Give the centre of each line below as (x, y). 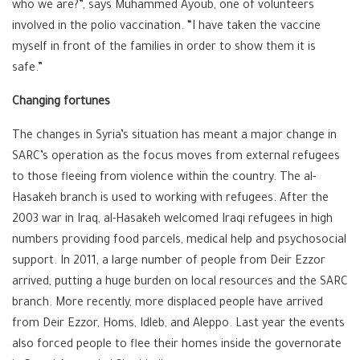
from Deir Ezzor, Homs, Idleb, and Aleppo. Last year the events (178, 325)
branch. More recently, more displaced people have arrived (168, 304)
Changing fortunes (61, 103)
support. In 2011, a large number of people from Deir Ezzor (169, 262)
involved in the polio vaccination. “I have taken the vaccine (166, 27)
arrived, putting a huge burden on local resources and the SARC (180, 283)
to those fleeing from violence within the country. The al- (164, 178)
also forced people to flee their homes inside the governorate (177, 346)
